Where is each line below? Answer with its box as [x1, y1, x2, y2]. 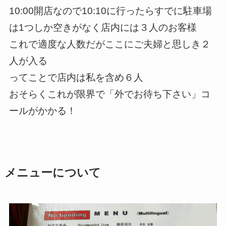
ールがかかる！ [9, 105, 76, 117]
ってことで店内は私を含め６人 [9, 72, 143, 83]
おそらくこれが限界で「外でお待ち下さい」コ [9, 89, 210, 100]
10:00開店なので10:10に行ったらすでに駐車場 [9, 6, 212, 17]
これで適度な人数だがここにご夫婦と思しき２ [9, 39, 210, 50]
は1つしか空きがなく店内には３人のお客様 [9, 22, 197, 33]
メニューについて [4, 166, 101, 179]
